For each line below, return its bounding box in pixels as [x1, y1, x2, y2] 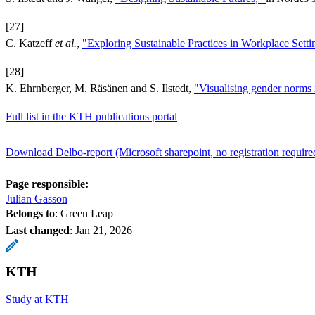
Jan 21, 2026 [75, 224, 132, 236]
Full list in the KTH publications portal [6, 110, 177, 122]
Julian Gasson [6, 192, 67, 205]
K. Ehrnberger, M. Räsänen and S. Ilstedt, [6, 82, 194, 94]
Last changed [6, 224, 70, 236]
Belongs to [6, 207, 55, 219]
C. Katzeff [6, 37, 55, 49]
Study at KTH [6, 292, 69, 305]
